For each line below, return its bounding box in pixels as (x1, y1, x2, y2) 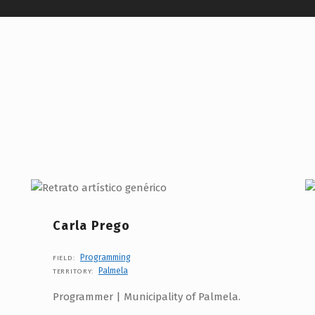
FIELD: (52, 253, 78, 262)
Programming (79, 252, 131, 262)
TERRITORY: (52, 266, 96, 276)
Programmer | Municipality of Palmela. (52, 290, 240, 303)
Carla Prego (52, 217, 131, 233)
